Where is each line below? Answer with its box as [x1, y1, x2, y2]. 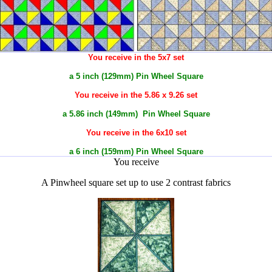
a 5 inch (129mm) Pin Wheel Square [69, 72, 203, 81]
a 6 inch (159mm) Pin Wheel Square [69, 147, 203, 156]
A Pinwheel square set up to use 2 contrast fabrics [41, 177, 231, 188]
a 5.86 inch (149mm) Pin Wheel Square [62, 109, 210, 118]
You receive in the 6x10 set [86, 128, 186, 137]
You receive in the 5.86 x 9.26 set [75, 90, 197, 100]
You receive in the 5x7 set [88, 53, 184, 62]
